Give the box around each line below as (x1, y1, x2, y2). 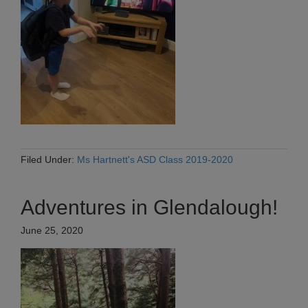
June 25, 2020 (21, 225, 83, 236)
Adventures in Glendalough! (21, 196, 278, 219)
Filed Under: (21, 154, 77, 166)
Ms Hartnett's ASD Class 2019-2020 (77, 154, 233, 166)
